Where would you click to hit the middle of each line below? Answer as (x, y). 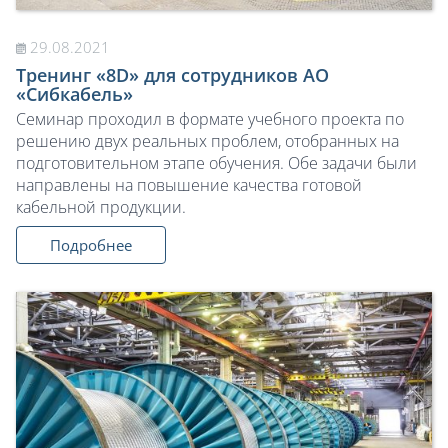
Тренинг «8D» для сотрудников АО (172, 74)
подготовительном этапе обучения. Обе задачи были (216, 162)
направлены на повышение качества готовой (189, 184)
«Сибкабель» (74, 93)
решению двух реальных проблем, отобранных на (207, 140)
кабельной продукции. (101, 206)
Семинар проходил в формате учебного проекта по (210, 118)
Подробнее (91, 244)
